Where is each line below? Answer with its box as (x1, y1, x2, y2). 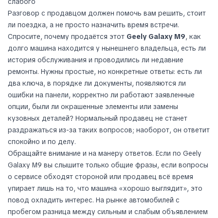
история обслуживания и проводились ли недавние (8, 55, 183, 64)
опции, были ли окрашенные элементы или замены (8, 102, 178, 111)
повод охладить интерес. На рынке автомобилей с (8, 196, 180, 204)
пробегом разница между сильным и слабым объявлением (8, 207, 208, 216)
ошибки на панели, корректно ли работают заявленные (8, 91, 195, 99)
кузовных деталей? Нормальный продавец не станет (8, 114, 187, 123)
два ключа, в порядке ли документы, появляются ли (8, 79, 186, 88)
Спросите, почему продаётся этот (8, 32, 127, 41)
